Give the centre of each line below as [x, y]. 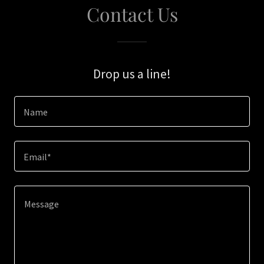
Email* [37, 157]
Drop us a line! [132, 74]
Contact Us [132, 14]
